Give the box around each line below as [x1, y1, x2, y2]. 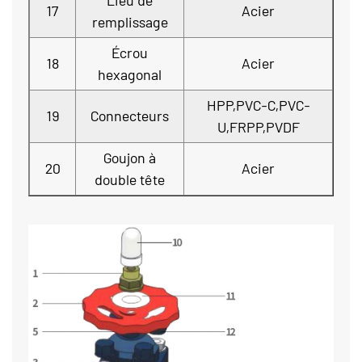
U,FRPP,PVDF [217, 118, 300, 136]
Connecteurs [90, 107, 169, 124]
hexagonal [98, 65, 162, 83]
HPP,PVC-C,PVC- [206, 96, 310, 114]
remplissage [91, 13, 168, 31]
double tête [95, 170, 165, 188]
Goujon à [103, 149, 156, 166]
